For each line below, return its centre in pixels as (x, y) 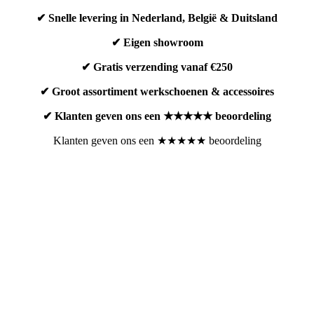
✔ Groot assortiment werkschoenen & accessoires (157, 91)
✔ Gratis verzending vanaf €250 (157, 67)
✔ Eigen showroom (157, 42)
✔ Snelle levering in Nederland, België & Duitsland (157, 18)
